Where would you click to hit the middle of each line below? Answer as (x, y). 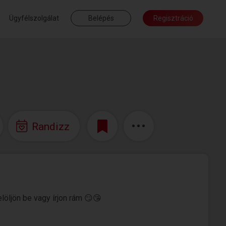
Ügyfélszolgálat (34, 18)
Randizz (50, 126)
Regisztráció (173, 18)
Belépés (101, 18)
